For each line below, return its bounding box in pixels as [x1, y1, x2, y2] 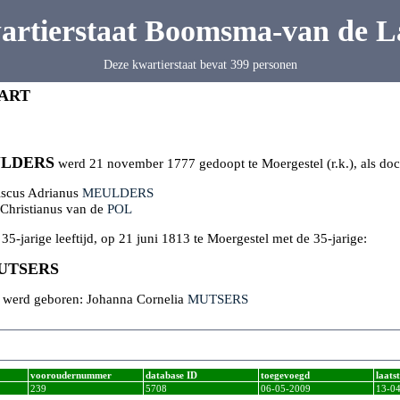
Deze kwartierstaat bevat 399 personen [103, 57, 297, 71]
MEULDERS [82, 185, 154, 200]
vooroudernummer [30, 369, 112, 380]
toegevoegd [261, 369, 310, 380]
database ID [146, 369, 197, 380]
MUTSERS [187, 291, 248, 306]
